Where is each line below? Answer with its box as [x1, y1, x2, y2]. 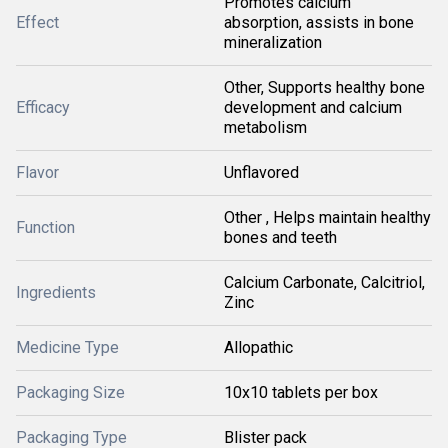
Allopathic [224, 338, 293, 357]
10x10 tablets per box [224, 383, 378, 402]
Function [16, 218, 75, 237]
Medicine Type [16, 338, 119, 357]
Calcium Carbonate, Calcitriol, [224, 273, 425, 292]
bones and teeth [224, 228, 337, 247]
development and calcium [224, 98, 402, 117]
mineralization [224, 33, 322, 52]
